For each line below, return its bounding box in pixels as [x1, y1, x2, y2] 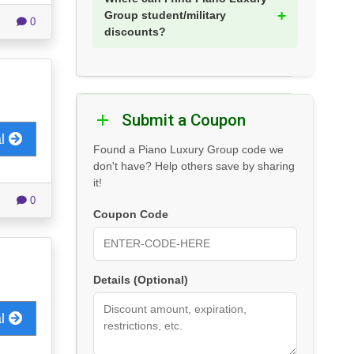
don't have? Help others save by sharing [93, 160, 295, 173]
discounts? [104, 25, 166, 39]
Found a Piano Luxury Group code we [93, 143, 284, 156]
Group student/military [104, 9, 226, 22]
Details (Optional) [93, 274, 188, 287]
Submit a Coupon [122, 111, 246, 130]
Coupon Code [93, 209, 168, 221]
